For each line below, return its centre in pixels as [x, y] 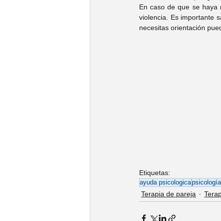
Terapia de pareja [168, 194]
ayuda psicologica [165, 182]
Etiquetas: [155, 173]
